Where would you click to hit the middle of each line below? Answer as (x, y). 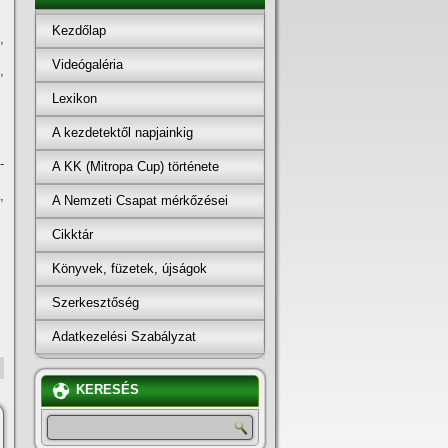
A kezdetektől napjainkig (122, 132)
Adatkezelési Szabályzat (124, 336)
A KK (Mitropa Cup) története (135, 166)
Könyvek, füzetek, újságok (129, 268)
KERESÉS (107, 390)
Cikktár (72, 234)
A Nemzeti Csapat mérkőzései (140, 200)
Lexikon (74, 98)
